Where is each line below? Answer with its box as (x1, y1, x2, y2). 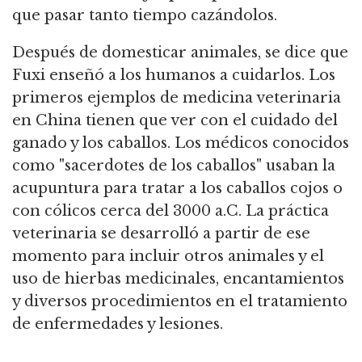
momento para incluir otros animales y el (12, 247, 324, 266)
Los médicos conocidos (170, 134, 349, 153)
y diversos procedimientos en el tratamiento (12, 293, 347, 311)
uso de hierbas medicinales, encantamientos (12, 270, 344, 288)
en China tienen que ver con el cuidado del (12, 112, 338, 130)
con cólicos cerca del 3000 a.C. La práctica (12, 202, 329, 221)
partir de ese (211, 225, 310, 243)
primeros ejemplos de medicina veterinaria (12, 89, 341, 107)
